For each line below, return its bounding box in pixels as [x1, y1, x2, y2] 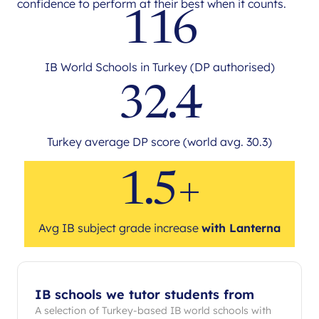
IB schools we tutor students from [35, 286, 254, 303]
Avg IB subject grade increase [38, 220, 202, 235]
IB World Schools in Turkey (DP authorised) [44, 59, 275, 74]
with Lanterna [202, 220, 281, 235]
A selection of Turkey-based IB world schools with [35, 303, 271, 317]
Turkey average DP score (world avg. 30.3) [47, 134, 272, 149]
